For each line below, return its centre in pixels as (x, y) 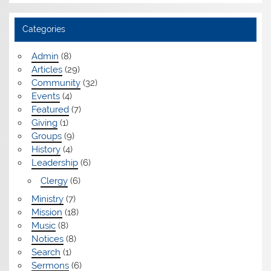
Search (46, 252)
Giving (44, 123)
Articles (47, 70)
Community (56, 83)
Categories (44, 29)
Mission (47, 212)
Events (45, 96)
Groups (46, 136)
